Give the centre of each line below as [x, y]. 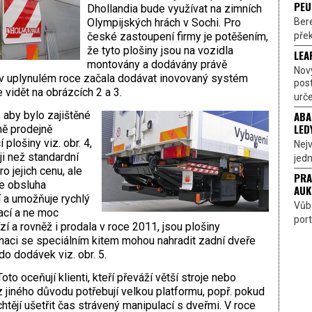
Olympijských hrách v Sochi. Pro [164, 23]
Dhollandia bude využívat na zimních [174, 9]
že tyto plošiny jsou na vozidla [160, 51]
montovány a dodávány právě [157, 65]
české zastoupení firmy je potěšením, [177, 37]
